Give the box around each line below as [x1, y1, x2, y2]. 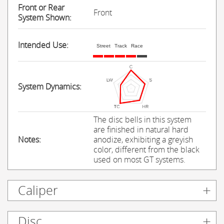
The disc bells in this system [93, 113, 191, 125]
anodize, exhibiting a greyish [93, 133, 193, 145]
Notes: [18, 133, 41, 145]
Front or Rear [18, 1, 64, 13]
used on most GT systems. [93, 153, 185, 165]
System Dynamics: [18, 80, 81, 92]
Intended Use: [18, 39, 68, 50]
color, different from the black [93, 143, 199, 155]
